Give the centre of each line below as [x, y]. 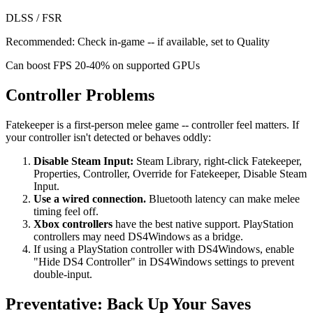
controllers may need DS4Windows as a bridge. [138, 237]
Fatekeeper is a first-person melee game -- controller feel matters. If [152, 125]
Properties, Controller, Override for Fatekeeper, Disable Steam [170, 174]
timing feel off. [66, 212]
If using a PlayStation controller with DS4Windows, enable [164, 249]
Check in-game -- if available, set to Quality [174, 42]
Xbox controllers [73, 224]
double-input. [63, 275]
